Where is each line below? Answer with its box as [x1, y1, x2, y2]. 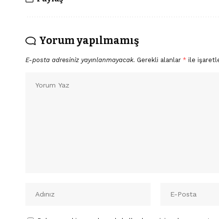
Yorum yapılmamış [39, 34, 139, 47]
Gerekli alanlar [137, 56, 183, 64]
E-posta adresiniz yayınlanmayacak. [25, 56, 135, 64]
